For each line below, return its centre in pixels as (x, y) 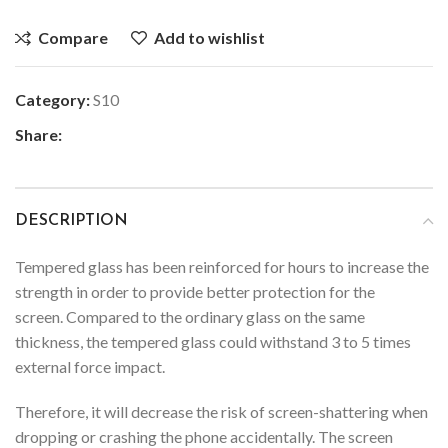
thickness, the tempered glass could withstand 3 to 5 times (213, 341)
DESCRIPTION (71, 220)
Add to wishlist (210, 37)
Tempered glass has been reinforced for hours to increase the (222, 266)
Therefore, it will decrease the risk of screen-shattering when (221, 411)
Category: (52, 99)
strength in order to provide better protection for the (195, 291)
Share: (38, 134)
